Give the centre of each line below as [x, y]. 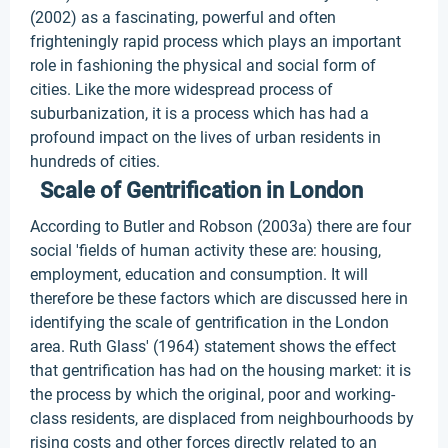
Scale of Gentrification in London [201, 190]
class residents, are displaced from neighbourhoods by [222, 418]
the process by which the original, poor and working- [212, 394]
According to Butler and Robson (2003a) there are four [220, 226]
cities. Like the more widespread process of [181, 89]
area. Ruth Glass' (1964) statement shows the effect [213, 346]
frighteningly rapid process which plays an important [215, 41]
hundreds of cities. [95, 161]
